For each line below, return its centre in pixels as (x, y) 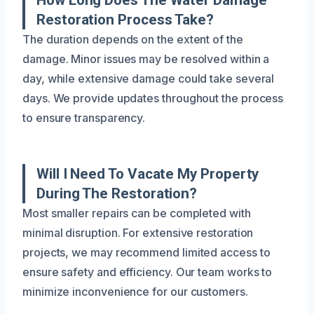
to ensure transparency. (84, 117)
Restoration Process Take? (125, 19)
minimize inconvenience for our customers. (135, 291)
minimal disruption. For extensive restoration (138, 232)
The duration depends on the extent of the (133, 39)
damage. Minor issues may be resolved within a (146, 59)
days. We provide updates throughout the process (153, 98)
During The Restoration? (117, 193)
